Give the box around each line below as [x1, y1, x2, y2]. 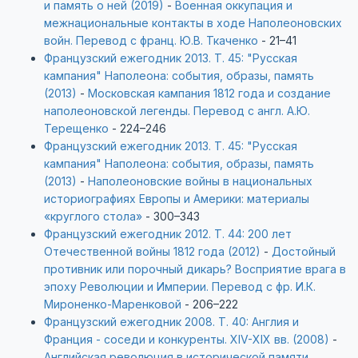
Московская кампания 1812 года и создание [88, 86, 331, 100]
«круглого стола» [44, 209, 142, 223]
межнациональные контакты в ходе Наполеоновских [44, 16, 342, 30]
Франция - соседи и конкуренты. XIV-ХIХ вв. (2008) [44, 332, 329, 346]
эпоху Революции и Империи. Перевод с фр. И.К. [44, 280, 316, 293]
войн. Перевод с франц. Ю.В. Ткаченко [44, 34, 258, 47]
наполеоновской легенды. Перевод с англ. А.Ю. [44, 104, 310, 117]
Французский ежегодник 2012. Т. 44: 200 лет [44, 227, 292, 241]
